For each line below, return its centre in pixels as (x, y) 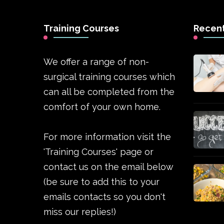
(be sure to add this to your (101, 182)
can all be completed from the (109, 92)
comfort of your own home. (102, 107)
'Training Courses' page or (98, 152)
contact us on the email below (108, 167)
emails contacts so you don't (104, 197)
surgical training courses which (109, 77)
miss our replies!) (80, 212)
